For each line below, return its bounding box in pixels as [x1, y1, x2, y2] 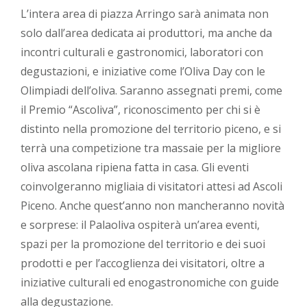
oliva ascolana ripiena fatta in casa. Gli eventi [21, 160, 249, 175]
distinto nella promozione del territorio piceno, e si [21, 121, 281, 137]
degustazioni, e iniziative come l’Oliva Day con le [21, 64, 265, 79]
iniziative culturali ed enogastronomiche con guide [21, 275, 279, 291]
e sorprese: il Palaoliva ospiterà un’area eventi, [21, 217, 260, 233]
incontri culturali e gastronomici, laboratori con [21, 45, 263, 60]
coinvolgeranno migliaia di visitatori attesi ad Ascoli [21, 179, 282, 195]
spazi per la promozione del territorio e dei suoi [21, 236, 265, 252]
